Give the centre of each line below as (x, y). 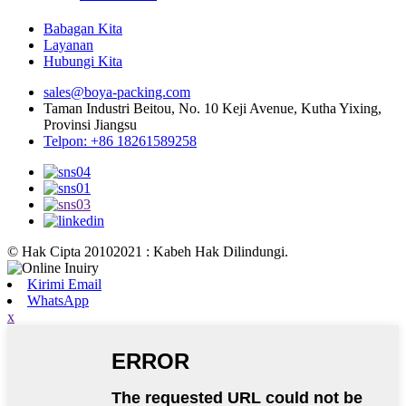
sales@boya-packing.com (117, 92)
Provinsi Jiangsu (90, 124)
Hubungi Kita (83, 61)
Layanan (68, 44)
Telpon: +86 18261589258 (120, 140)
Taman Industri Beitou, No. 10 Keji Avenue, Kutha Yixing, (213, 108)
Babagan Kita (83, 28)
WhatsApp (58, 300)
